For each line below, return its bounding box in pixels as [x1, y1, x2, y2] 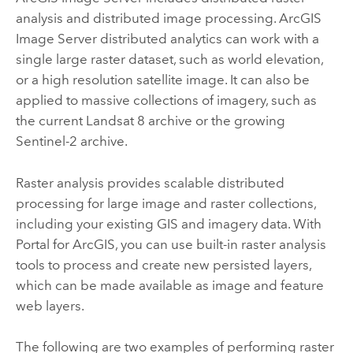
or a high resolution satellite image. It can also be [15, 72, 310, 88]
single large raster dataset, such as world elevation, [15, 51, 323, 68]
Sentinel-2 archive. [15, 133, 128, 150]
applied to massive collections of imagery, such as [15, 92, 317, 109]
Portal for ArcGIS [15, 236, 115, 252]
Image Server [15, 31, 97, 47]
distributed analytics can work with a [96, 31, 319, 47]
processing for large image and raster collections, [15, 195, 316, 211]
